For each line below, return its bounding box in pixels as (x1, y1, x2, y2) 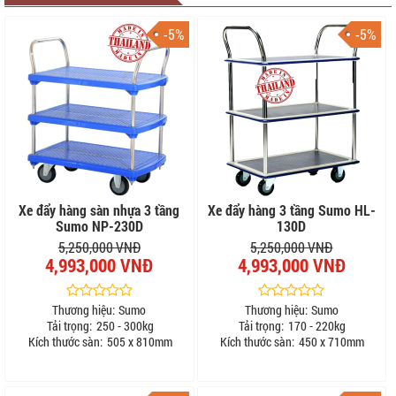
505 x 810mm (103, 333, 172, 351)
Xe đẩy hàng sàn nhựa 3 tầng (19, 201, 180, 220)
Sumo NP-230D (55, 217, 143, 236)
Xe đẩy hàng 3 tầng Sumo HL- (207, 201, 376, 220)
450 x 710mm (296, 333, 365, 351)
